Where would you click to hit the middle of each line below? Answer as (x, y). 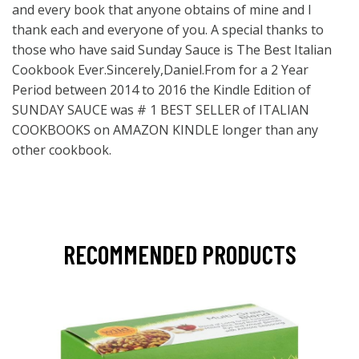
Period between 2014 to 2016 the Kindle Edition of (161, 89)
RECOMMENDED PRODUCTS (179, 254)
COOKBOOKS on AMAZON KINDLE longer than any (165, 129)
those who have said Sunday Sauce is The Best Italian (172, 49)
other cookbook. (62, 149)
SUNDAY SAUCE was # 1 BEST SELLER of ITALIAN (161, 109)
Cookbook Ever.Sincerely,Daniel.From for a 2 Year (160, 69)
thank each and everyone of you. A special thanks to (168, 29)
